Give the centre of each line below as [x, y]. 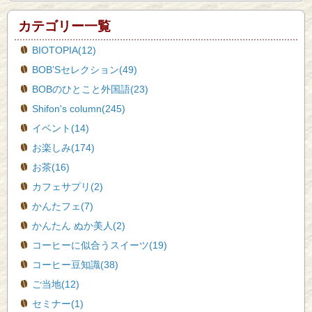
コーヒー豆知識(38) [75, 265]
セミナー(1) [58, 304]
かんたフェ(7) [63, 206]
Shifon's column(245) [79, 109]
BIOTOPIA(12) [64, 50]
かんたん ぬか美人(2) [79, 226]
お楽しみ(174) [63, 148]
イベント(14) [61, 128]
